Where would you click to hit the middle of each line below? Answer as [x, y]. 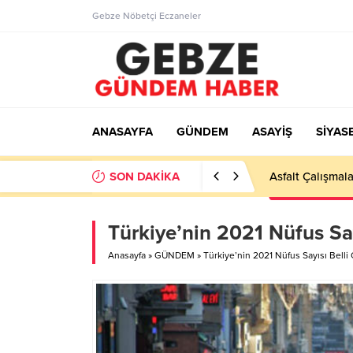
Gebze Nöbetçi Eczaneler [147, 16]
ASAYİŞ [272, 132]
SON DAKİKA [145, 176]
